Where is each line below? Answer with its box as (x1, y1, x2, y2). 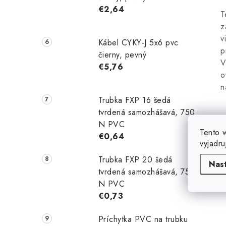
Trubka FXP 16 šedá (98, 94, 171, 106)
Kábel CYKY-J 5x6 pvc (98, 37, 179, 49)
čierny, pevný (98, 49, 147, 61)
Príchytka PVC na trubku (98, 213, 188, 225)
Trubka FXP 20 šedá (98, 153, 173, 165)
